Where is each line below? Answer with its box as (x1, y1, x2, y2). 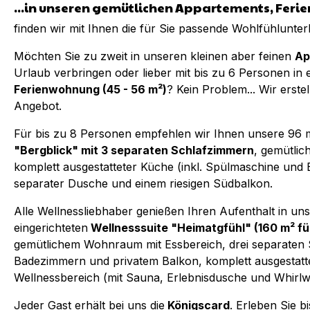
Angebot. (14, 99, 62, 113)
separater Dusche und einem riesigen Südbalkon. (14, 176, 273, 190)
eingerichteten (14, 221, 88, 235)
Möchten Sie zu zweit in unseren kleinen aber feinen (14, 49, 295, 63)
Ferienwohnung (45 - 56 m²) (14, 82, 167, 96)
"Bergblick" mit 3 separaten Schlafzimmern (14, 143, 254, 157)
